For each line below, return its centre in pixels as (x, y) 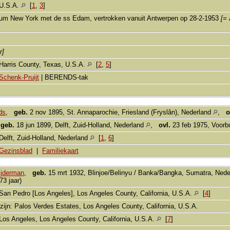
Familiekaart (60, 150)
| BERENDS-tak (64, 77)
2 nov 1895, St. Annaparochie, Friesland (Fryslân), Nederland (120, 112)
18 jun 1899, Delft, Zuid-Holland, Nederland (80, 125)
